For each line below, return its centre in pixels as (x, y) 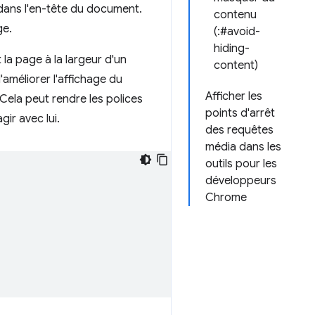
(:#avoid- (237, 32)
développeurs (241, 181)
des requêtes (239, 130)
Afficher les (234, 96)
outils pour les (241, 164)
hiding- (232, 49)
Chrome (226, 198)
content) (236, 65)
